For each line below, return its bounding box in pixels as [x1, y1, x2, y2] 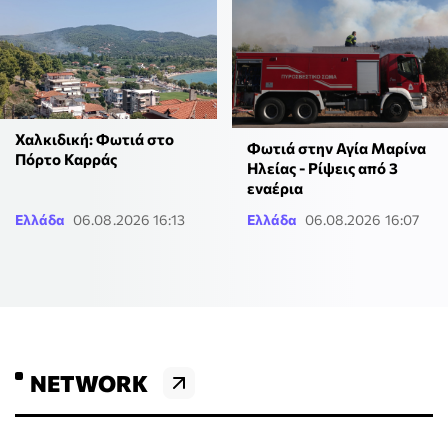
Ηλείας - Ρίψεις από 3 [246, 159, 398, 178]
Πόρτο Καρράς [15, 149, 117, 168]
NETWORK [30, 369, 148, 398]
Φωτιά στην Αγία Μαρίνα [246, 139, 426, 158]
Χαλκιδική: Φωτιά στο [15, 129, 174, 148]
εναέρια [246, 179, 303, 198]
